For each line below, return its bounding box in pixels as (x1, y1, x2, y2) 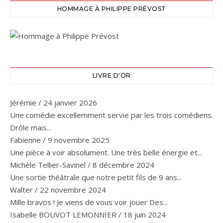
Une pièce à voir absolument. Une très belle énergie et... (10, 147, 202, 157)
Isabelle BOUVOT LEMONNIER (10, 210, 116, 220)
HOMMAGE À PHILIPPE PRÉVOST (57, 5, 166, 12)
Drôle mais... (10, 122, 51, 132)
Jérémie (10, 98, 36, 108)
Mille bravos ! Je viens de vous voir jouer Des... (10, 197, 168, 207)
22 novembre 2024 (40, 185, 106, 195)
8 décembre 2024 (93, 160, 154, 170)
